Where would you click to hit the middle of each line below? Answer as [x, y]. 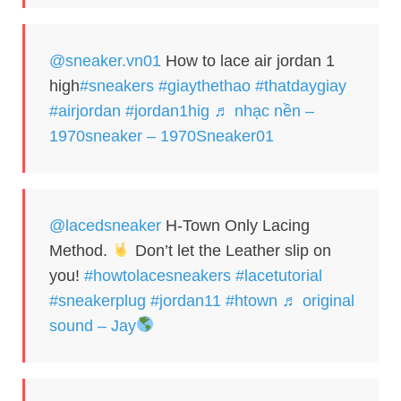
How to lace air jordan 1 [248, 60]
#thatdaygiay [301, 85]
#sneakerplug [98, 300]
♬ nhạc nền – [264, 111]
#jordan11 [186, 300]
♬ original [318, 300]
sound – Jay [93, 325]
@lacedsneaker [105, 225]
